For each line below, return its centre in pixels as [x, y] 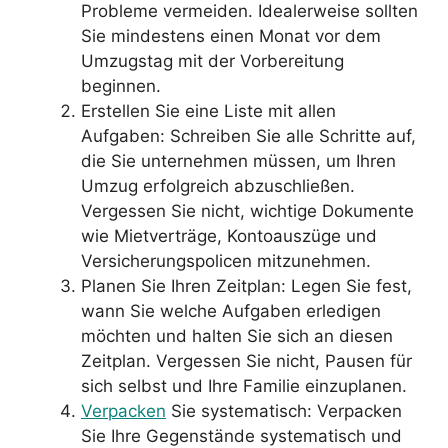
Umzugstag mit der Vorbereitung [212, 61]
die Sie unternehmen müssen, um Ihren [238, 161]
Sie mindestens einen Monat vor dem [231, 36]
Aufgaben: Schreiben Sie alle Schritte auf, [248, 136]
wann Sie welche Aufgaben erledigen [231, 311]
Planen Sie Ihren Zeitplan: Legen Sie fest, [246, 286]
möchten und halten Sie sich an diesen [237, 336]
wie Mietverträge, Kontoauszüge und [229, 236]
